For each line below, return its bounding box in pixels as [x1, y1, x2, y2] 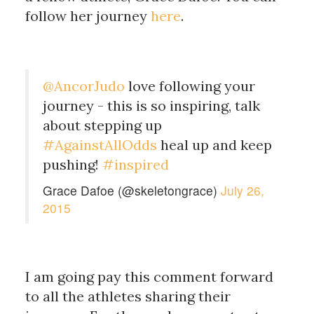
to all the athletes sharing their [25, 287, 231, 305]
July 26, [220, 181, 264, 199]
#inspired [102, 155, 169, 173]
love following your [124, 76, 255, 95]
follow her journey [25, 6, 151, 25]
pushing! [42, 155, 102, 173]
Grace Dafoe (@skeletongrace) [42, 181, 221, 199]
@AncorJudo [42, 76, 125, 95]
